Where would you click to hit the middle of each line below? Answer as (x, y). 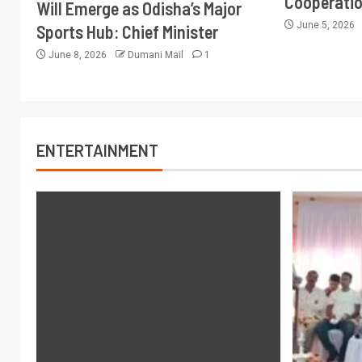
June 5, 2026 (326, 25)
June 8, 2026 (78, 55)
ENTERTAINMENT (97, 150)
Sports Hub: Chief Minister (127, 32)
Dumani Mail (157, 55)
